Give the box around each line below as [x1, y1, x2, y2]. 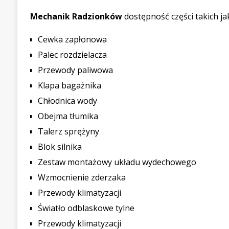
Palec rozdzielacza [37, 49, 107, 60]
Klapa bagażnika [37, 80, 101, 91]
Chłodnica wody [37, 95, 97, 106]
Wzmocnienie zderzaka [37, 172, 126, 183]
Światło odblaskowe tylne [37, 202, 134, 214]
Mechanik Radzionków [30, 11, 122, 22]
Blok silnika [37, 141, 82, 152]
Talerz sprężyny [37, 126, 99, 137]
